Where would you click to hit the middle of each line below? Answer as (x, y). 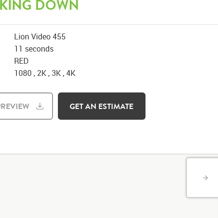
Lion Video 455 (40, 36)
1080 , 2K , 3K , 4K (45, 73)
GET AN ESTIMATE (101, 106)
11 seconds (34, 49)
